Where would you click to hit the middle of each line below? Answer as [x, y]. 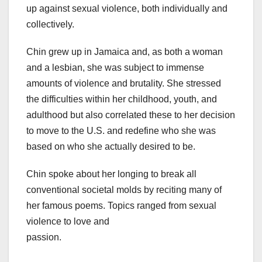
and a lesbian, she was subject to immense [115, 68]
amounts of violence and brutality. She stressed [124, 84]
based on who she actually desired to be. [111, 147]
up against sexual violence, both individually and [127, 9]
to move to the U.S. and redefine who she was [121, 131]
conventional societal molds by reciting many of [124, 190]
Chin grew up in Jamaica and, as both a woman [125, 52]
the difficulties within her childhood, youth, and [122, 99]
